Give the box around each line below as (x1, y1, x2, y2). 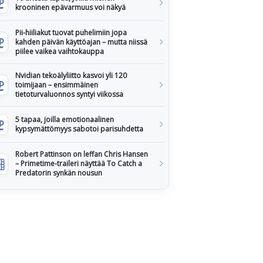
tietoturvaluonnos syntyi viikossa (15, 89, 123, 99)
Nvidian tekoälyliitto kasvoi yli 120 (15, 70, 127, 80)
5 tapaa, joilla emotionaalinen (15, 114, 114, 124)
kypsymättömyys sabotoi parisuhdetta (15, 124, 143, 134)
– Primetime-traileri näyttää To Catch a (15, 159, 142, 168)
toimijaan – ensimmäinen (15, 80, 98, 90)
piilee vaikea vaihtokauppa (15, 46, 104, 56)
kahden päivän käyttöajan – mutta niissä (15, 37, 147, 47)
